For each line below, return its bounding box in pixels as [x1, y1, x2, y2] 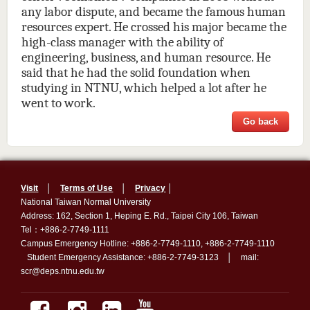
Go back [243, 116, 279, 127]
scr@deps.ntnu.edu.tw [21, 266, 105, 276]
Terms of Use [60, 183, 113, 193]
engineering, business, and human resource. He [21, 50, 271, 65]
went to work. [21, 95, 95, 111]
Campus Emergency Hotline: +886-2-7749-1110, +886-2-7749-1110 [21, 239, 275, 248]
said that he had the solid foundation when [21, 65, 250, 80]
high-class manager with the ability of [21, 35, 224, 50]
